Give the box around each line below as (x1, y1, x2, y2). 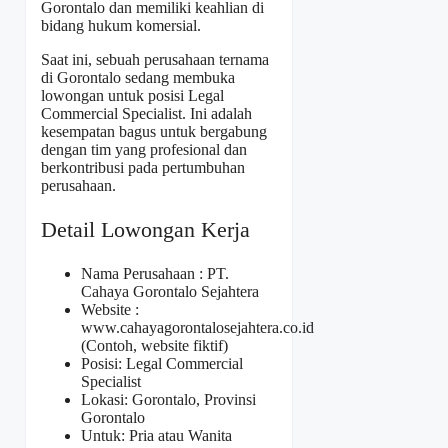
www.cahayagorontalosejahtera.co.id (81, 318, 314, 336)
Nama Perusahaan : (81, 264, 207, 282)
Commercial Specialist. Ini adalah (41, 104, 252, 122)
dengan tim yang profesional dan (41, 140, 247, 158)
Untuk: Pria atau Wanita (81, 426, 232, 444)
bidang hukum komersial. (41, 16, 201, 34)
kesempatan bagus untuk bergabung (41, 122, 267, 140)
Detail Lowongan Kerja (41, 216, 250, 242)
